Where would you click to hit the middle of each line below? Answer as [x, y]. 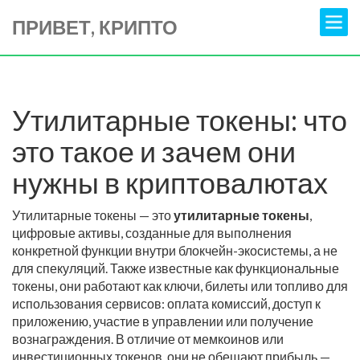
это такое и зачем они [154, 151]
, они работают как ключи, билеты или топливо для [201, 286]
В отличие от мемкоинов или [198, 339]
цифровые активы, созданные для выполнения [152, 233]
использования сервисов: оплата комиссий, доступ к [166, 303]
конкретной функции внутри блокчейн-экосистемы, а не [175, 250]
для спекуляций [59, 268]
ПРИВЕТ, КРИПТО [95, 27]
